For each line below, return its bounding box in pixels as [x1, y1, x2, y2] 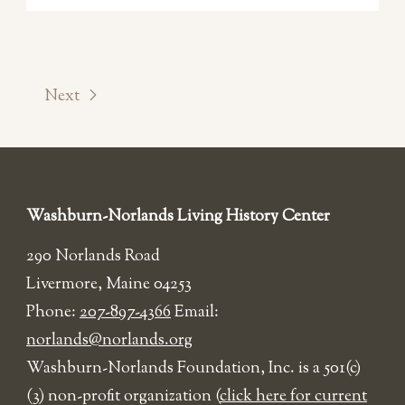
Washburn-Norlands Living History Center [26, 205, 330, 230]
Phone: [26, 301, 80, 325]
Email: [171, 301, 219, 325]
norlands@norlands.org [26, 329, 193, 353]
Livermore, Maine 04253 [26, 273, 192, 297]
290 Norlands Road [26, 245, 160, 269]
